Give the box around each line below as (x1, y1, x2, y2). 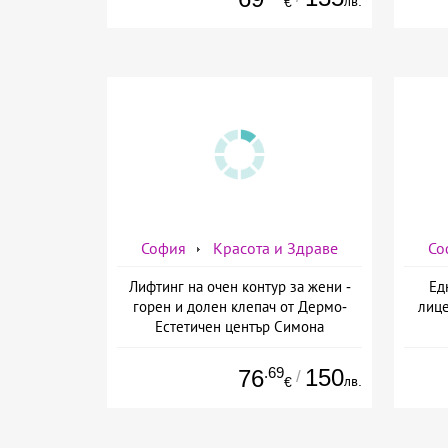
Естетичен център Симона (155, 317, 324, 335)
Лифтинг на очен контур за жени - (128, 277, 351, 295)
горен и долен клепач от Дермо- (132, 297, 347, 315)
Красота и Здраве (213, 239, 338, 257)
